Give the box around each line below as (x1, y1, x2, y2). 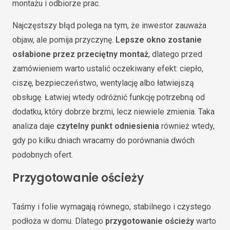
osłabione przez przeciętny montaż (12, 49, 148, 59)
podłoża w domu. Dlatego (12, 216, 105, 226)
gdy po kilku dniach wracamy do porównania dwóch (12, 135, 195, 145)
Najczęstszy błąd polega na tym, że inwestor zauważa (12, 20, 206, 30)
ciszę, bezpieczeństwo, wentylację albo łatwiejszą (12, 78, 194, 88)
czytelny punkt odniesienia (56, 121, 159, 131)
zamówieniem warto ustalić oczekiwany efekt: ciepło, (12, 63, 203, 73)
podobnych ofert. (12, 149, 73, 160)
